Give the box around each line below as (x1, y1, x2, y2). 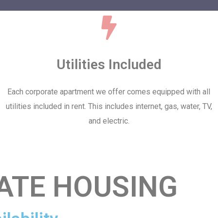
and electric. (88, 116, 129, 126)
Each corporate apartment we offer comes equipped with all (7, 87, 211, 96)
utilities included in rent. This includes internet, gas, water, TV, (5, 102, 212, 111)
